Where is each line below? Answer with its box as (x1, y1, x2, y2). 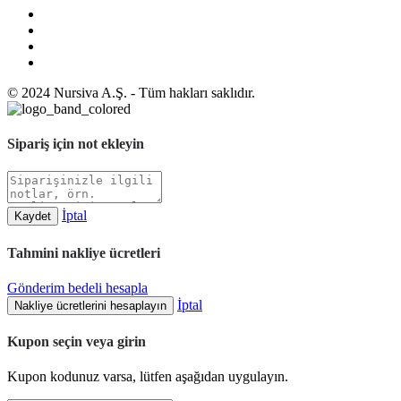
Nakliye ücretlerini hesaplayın (14, 298, 166, 312)
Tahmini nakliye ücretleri (7, 244, 160, 260)
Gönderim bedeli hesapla (7, 279, 148, 295)
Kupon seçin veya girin (7, 334, 146, 350)
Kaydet (14, 209, 51, 224)
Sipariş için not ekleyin (7, 136, 144, 152)
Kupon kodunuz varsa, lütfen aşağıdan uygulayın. (7, 369, 288, 385)
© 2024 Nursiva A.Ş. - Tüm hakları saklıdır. (7, 84, 255, 100)
